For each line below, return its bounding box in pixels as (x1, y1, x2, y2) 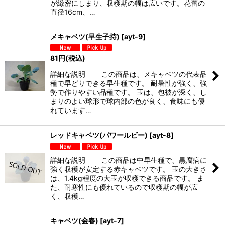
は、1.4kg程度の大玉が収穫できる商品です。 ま (50, 174, 204, 183)
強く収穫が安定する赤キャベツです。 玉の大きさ (50, 165, 207, 174)
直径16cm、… (50, 7, 95, 16)
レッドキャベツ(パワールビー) (50, 131, 148, 140)
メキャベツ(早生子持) (50, 32, 120, 41)
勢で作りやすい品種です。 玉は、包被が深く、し (50, 88, 207, 97)
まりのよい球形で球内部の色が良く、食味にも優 (50, 97, 205, 106)
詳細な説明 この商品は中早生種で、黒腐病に (50, 156, 207, 165)
